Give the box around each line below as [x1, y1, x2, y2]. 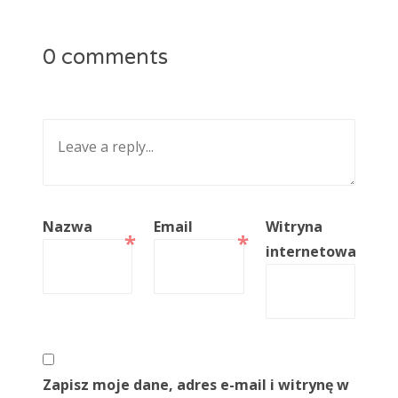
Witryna [265, 217, 322, 237]
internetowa [265, 242, 356, 262]
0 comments [43, 44, 168, 71]
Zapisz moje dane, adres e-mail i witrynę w [43, 375, 349, 395]
